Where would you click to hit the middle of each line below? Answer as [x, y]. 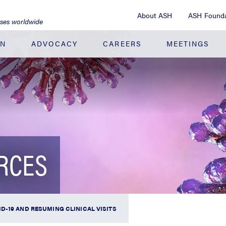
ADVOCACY [54, 43]
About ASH [155, 15]
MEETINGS [188, 43]
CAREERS [122, 43]
